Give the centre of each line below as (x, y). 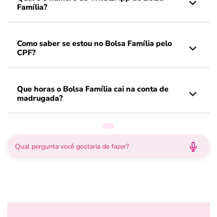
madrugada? (40, 98)
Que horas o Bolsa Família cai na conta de (93, 89)
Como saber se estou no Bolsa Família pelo (94, 44)
